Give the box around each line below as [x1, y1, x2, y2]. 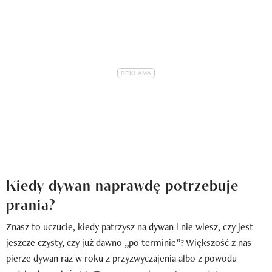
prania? [6, 192, 56, 214]
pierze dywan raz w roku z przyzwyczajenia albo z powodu [6, 251, 237, 265]
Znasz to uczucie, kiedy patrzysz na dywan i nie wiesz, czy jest [6, 220, 253, 233]
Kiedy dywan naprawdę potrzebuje [6, 173, 239, 194]
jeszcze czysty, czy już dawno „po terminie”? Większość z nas [6, 236, 251, 249]
